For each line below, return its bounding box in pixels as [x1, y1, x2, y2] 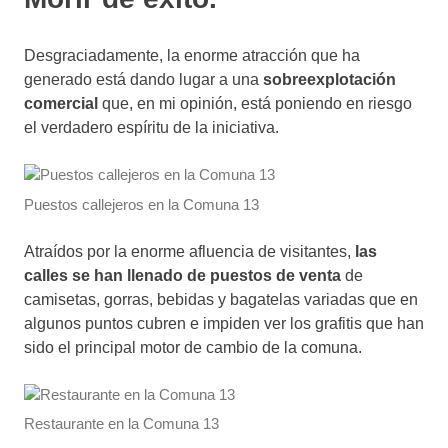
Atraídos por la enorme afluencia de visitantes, [24, 242, 351, 260]
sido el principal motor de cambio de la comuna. [24, 338, 362, 356]
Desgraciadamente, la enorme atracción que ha [24, 47, 360, 65]
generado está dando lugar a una [24, 71, 263, 89]
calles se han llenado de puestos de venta [24, 266, 341, 284]
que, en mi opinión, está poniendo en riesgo [98, 95, 412, 113]
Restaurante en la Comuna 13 [24, 415, 219, 433]
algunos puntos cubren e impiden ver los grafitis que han [24, 314, 424, 332]
